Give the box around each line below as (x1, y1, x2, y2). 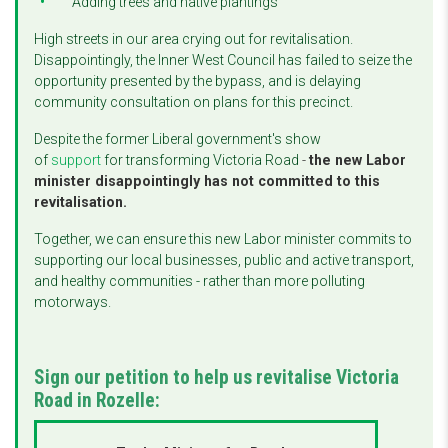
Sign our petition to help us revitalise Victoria (34, 366, 399, 390)
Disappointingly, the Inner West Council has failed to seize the (34, 52, 412, 69)
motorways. (34, 294, 114, 311)
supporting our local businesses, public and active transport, (34, 252, 414, 269)
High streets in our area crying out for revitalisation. (34, 31, 353, 48)
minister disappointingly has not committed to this (34, 173, 380, 190)
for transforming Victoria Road (101, 152, 299, 169)
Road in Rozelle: (34, 389, 160, 413)
